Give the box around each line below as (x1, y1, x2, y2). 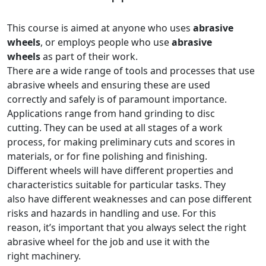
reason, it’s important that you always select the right (7, 221, 246, 234)
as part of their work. (40, 50, 138, 63)
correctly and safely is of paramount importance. (7, 93, 227, 106)
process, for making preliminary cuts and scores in (7, 135, 235, 148)
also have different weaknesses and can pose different (7, 192, 252, 205)
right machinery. (7, 249, 81, 262)
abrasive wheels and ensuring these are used (7, 78, 210, 91)
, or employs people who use (40, 36, 172, 49)
